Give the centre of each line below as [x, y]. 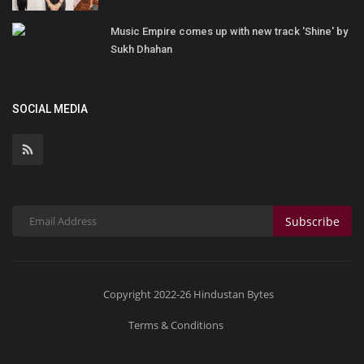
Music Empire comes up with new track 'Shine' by [229, 32]
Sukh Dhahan [141, 50]
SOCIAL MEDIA [50, 109]
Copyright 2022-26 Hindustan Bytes [188, 295]
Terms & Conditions [176, 325]
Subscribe [312, 221]
